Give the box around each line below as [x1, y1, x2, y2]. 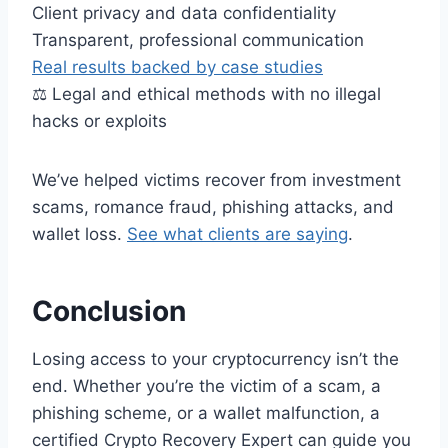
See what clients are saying [127, 223, 348, 244]
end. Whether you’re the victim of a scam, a [32, 375, 381, 396]
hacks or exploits [32, 110, 167, 131]
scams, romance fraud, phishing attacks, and [32, 196, 394, 217]
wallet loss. [32, 223, 127, 244]
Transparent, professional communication [32, 29, 364, 50]
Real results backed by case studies [32, 56, 323, 77]
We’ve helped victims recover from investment [32, 169, 401, 190]
